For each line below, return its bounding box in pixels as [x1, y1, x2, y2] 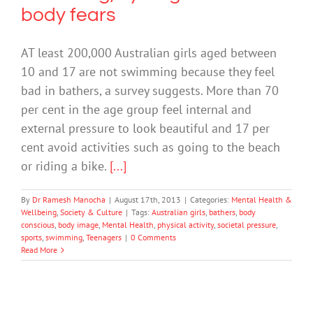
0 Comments [131, 232, 176, 243]
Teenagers [86, 232, 122, 243]
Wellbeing [21, 207, 57, 218]
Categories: [190, 194, 231, 205]
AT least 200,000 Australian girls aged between [21, 45, 277, 61]
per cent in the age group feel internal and [21, 101, 252, 118]
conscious [21, 219, 54, 231]
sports [21, 232, 42, 243]
